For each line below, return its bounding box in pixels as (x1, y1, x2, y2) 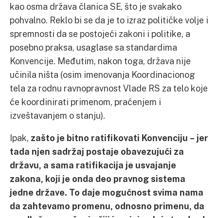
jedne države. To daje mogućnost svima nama (10, 187, 203, 198)
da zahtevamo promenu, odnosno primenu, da (10, 200, 206, 211)
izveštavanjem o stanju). (10, 110, 105, 121)
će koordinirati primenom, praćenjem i (10, 96, 161, 107)
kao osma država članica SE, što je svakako (10, 1, 182, 12)
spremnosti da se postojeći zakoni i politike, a (10, 28, 190, 39)
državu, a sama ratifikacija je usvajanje (10, 160, 176, 170)
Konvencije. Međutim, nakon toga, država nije (10, 55, 191, 66)
